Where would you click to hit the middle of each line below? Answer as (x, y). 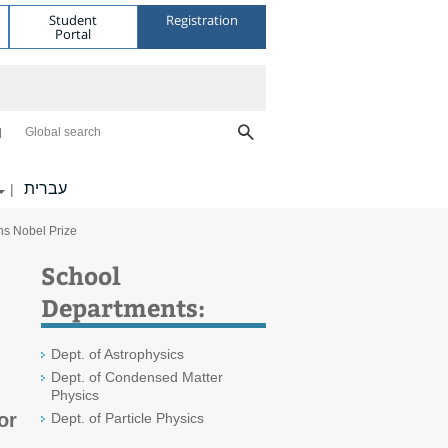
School (81, 275)
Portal (73, 33)
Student (73, 19)
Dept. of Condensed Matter (137, 377)
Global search (63, 132)
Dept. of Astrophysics (117, 354)
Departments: (123, 307)
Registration (201, 19)
